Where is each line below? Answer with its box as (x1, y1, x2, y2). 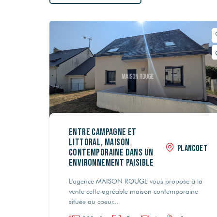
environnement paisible (69, 156, 154, 169)
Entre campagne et (69, 126, 137, 138)
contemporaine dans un (69, 146, 154, 158)
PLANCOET (177, 143, 207, 154)
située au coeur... (69, 197, 119, 205)
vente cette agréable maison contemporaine (69, 187, 198, 195)
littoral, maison (69, 136, 130, 148)
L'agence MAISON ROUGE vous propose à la (69, 177, 202, 185)
